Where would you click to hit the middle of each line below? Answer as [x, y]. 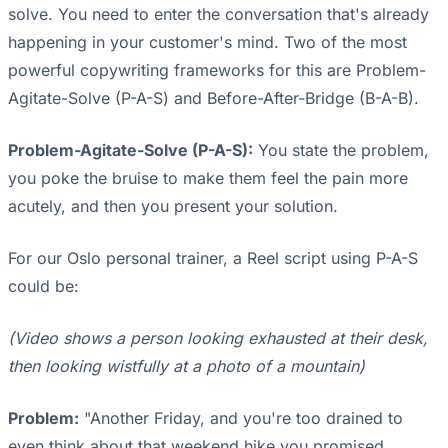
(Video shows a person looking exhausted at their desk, [218, 338]
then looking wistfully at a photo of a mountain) [186, 366]
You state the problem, [341, 150]
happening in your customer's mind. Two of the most [207, 42]
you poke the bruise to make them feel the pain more [208, 178]
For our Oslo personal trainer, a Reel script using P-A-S [213, 258]
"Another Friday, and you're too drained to [241, 418]
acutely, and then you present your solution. [173, 206]
